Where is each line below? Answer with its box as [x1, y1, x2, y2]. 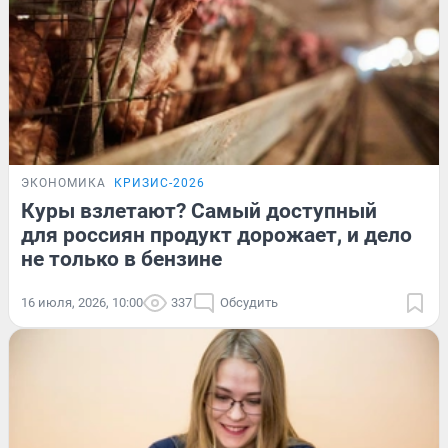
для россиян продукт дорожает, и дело [21, 223, 412, 248]
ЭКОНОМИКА [21, 176, 106, 191]
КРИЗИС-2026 [114, 176, 205, 191]
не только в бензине [21, 247, 222, 272]
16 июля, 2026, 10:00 [21, 295, 143, 311]
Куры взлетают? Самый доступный [21, 199, 377, 224]
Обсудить [220, 295, 278, 311]
